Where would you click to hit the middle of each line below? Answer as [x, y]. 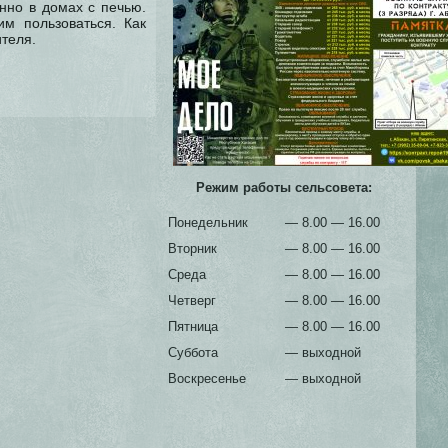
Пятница [193, 326]
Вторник [192, 248]
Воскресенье [207, 378]
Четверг [192, 300]
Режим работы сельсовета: [284, 187]
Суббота [193, 352]
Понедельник [208, 222]
